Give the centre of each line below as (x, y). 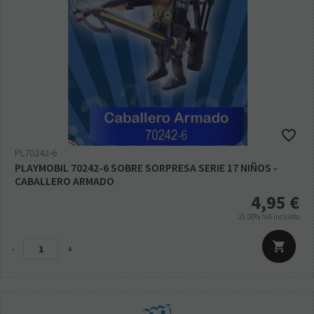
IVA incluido (280, 217)
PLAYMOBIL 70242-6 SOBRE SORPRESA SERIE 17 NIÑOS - (146, 168)
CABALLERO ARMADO (64, 181)
